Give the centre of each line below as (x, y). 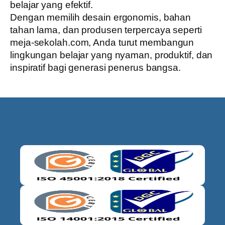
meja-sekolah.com (49, 42)
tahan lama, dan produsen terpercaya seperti (106, 30)
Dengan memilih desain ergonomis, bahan (101, 17)
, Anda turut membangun (141, 42)
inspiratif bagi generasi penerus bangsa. (95, 68)
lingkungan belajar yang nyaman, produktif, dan (111, 55)
